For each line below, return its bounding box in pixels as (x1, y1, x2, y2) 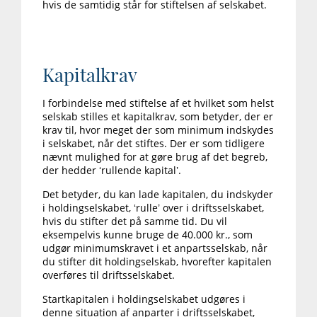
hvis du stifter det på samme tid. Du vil (42, 214, 227, 229)
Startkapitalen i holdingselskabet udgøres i (42, 292, 246, 306)
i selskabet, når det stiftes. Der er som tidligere (42, 137, 265, 151)
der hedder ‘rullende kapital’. (42, 163, 181, 178)
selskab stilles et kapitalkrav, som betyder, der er (42, 110, 273, 124)
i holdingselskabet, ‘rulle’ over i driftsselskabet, (42, 201, 264, 215)
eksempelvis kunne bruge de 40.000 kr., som (42, 228, 253, 242)
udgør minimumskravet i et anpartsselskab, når (42, 241, 267, 255)
